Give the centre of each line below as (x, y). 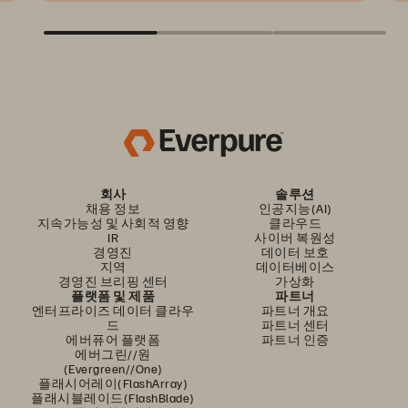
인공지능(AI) (295, 208)
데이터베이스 (295, 266)
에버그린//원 (113, 354)
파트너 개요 (295, 310)
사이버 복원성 (295, 237)
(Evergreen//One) (113, 368)
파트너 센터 (295, 325)
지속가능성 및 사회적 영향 (113, 223)
